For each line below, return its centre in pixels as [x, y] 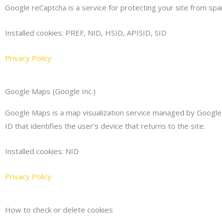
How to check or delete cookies [59, 209]
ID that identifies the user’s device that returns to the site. [105, 126]
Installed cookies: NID [42, 151]
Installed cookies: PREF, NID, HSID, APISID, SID [86, 32]
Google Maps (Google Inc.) [50, 91]
